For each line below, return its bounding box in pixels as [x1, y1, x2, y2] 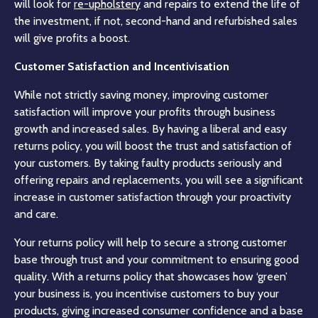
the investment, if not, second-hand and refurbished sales [14, 13, 297, 28]
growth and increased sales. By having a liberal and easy [14, 121, 287, 136]
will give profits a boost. [14, 31, 130, 45]
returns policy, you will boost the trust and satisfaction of [14, 138, 292, 153]
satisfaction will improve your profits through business [14, 104, 275, 119]
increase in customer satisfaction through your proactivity [14, 190, 291, 204]
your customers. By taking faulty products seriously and [14, 155, 282, 170]
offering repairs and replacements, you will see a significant [14, 172, 303, 187]
